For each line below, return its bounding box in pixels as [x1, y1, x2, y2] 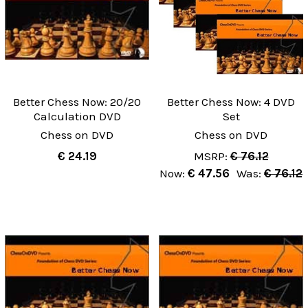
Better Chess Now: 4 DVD [167, 94, 295, 109]
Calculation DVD [33, 109, 121, 123]
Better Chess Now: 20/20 [13, 94, 141, 109]
